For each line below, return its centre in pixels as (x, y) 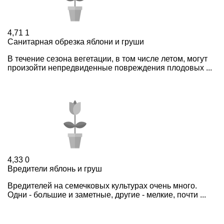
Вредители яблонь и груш (55, 168)
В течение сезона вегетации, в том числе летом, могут (107, 58)
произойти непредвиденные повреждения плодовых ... (110, 67)
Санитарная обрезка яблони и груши (76, 41)
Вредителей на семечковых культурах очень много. (102, 185)
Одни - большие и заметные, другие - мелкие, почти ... (107, 194)
